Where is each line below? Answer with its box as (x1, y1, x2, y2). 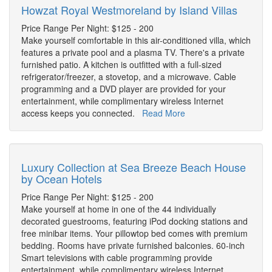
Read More (142, 107, 185, 120)
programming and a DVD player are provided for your (21, 83, 226, 95)
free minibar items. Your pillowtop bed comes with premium (21, 227, 248, 240)
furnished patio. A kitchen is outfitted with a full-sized (21, 58, 222, 71)
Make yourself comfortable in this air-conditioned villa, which (21, 34, 251, 47)
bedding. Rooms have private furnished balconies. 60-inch (21, 239, 245, 252)
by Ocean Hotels (21, 171, 102, 187)
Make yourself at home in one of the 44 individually (21, 203, 216, 216)
